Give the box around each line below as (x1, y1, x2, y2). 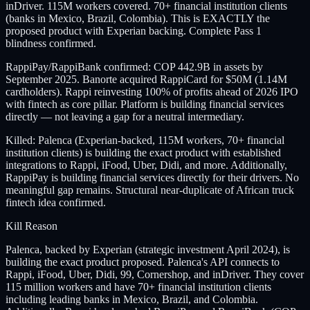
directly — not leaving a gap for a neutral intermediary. (6, 110, 244, 122)
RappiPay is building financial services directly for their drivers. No (6, 171, 299, 183)
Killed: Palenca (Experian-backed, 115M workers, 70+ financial (6, 134, 284, 146)
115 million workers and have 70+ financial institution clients (6, 280, 271, 293)
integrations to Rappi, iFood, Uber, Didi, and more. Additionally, (6, 158, 287, 171)
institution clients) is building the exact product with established (6, 146, 281, 158)
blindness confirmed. (6, 37, 96, 49)
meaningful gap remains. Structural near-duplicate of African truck (6, 183, 294, 196)
